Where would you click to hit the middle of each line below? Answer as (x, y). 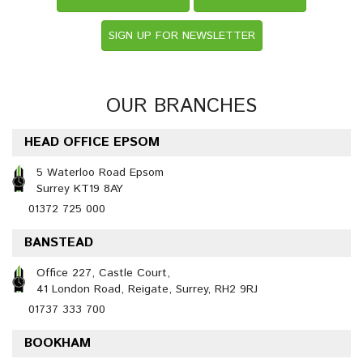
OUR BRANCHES (181, 106)
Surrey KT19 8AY (80, 189)
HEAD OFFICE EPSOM (92, 142)
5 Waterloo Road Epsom (100, 173)
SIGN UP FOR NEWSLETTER (181, 36)
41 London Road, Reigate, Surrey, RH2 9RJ (147, 289)
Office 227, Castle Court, (103, 273)
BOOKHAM (58, 343)
